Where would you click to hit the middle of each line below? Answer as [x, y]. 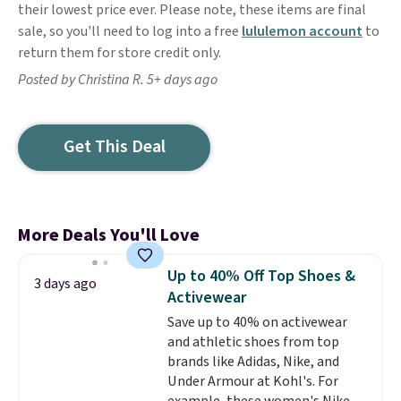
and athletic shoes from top [253, 342]
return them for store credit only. [119, 53]
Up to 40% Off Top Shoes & [261, 276]
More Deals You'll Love [109, 235]
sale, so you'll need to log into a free [130, 31]
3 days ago [65, 284]
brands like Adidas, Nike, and [253, 362]
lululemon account [302, 31]
